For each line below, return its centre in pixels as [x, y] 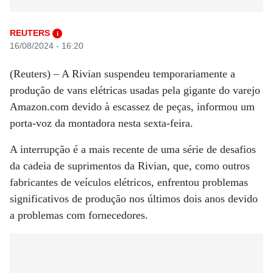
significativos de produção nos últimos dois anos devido [134, 199]
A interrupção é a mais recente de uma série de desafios [133, 149]
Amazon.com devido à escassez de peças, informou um [132, 107]
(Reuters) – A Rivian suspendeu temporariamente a [122, 74]
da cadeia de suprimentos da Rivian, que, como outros [130, 166]
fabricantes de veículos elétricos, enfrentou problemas [129, 182]
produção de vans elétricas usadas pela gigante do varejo [135, 90]
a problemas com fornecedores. [79, 215]
